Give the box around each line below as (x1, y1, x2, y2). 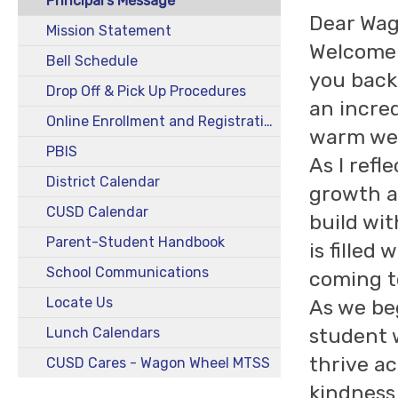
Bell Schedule (46, 52, 138, 69)
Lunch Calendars (46, 324, 160, 341)
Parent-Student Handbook (46, 234, 225, 251)
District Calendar (46, 173, 160, 190)
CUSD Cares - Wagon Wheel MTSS (46, 354, 270, 371)
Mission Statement (46, 22, 171, 39)
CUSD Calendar (46, 203, 148, 220)
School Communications (46, 264, 209, 281)
